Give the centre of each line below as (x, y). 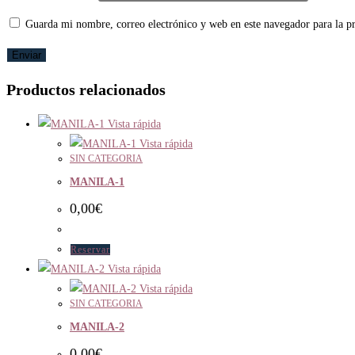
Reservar (90, 249)
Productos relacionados (86, 89)
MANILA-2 (97, 327)
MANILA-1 (97, 182)
